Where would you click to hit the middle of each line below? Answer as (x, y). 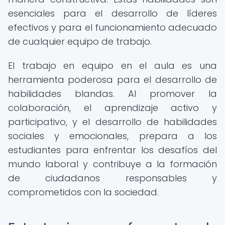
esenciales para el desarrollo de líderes (113, 13)
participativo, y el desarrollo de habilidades (113, 122)
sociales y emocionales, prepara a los (113, 136)
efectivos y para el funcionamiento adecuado (113, 27)
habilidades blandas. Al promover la (113, 94)
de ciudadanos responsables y (113, 178)
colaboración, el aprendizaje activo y (113, 108)
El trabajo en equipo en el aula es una (113, 66)
